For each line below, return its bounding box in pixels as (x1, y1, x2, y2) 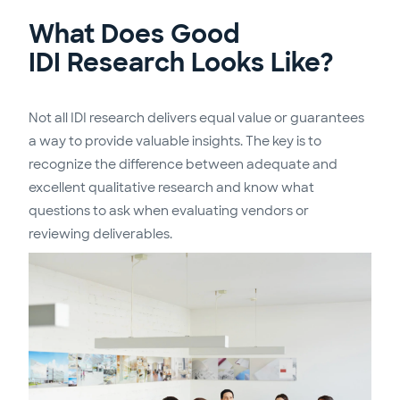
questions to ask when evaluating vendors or (29, 203, 309, 220)
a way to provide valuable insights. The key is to (29, 133, 321, 150)
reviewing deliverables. (29, 226, 172, 243)
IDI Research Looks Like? (29, 46, 334, 80)
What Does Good (29, 18, 239, 52)
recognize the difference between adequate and (29, 156, 337, 173)
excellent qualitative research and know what (29, 179, 314, 196)
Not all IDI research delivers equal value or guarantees (29, 110, 364, 127)
